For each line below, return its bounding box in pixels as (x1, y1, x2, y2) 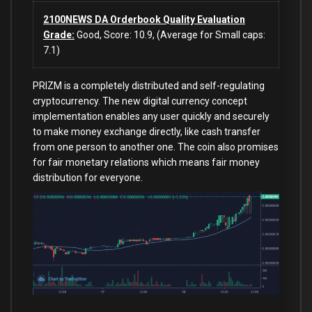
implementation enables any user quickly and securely (33, 111, 270, 123)
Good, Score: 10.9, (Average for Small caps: (75, 29, 265, 41)
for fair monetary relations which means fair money (33, 157, 260, 169)
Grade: (43, 29, 75, 41)
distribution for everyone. (33, 172, 143, 184)
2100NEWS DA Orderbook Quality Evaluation (43, 14, 245, 26)
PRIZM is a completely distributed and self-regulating (33, 80, 265, 92)
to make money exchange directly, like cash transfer (33, 126, 260, 138)
